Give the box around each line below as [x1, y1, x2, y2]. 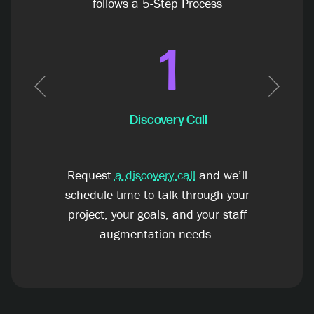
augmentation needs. [100, 226, 214, 243]
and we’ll [195, 167, 247, 184]
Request [67, 167, 115, 184]
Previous [39, 97, 85, 114]
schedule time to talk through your [64, 186, 250, 203]
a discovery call [114, 167, 196, 184]
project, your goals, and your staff [67, 206, 247, 223]
